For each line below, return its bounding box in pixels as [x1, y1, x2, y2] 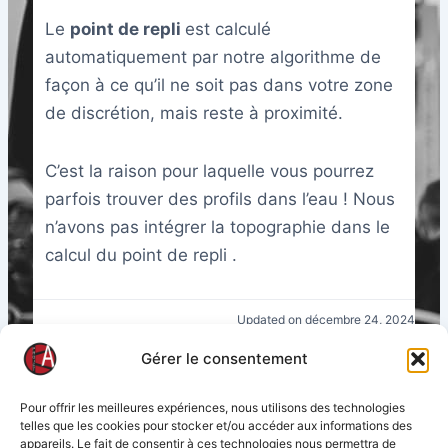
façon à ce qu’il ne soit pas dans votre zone [44, 75, 393, 96]
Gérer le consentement [140, 349, 308, 368]
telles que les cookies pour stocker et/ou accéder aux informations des [20, 418, 412, 433]
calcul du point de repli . [44, 245, 237, 266]
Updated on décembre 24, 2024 [237, 311, 416, 327]
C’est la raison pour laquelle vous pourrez [44, 161, 374, 182]
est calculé [184, 19, 271, 40]
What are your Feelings [73, 397, 247, 418]
